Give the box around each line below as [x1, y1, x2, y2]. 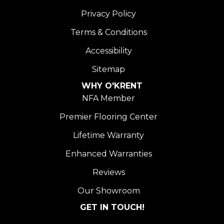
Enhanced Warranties [65, 148, 152, 158]
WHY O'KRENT [81, 80, 142, 90]
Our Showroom [77, 185, 140, 195]
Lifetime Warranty [73, 130, 144, 140]
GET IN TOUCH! [79, 202, 144, 212]
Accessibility [85, 45, 132, 55]
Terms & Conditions [70, 27, 147, 37]
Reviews [92, 167, 125, 177]
